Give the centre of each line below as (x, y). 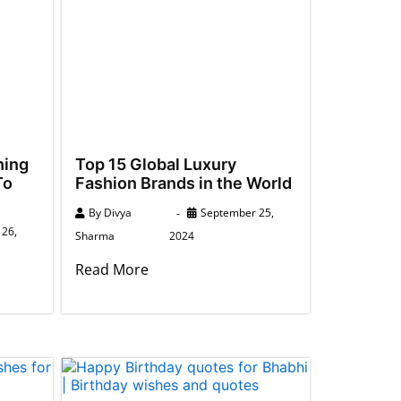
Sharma (94, 235)
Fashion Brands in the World (183, 183)
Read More (111, 269)
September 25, (238, 212)
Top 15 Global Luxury (155, 164)
